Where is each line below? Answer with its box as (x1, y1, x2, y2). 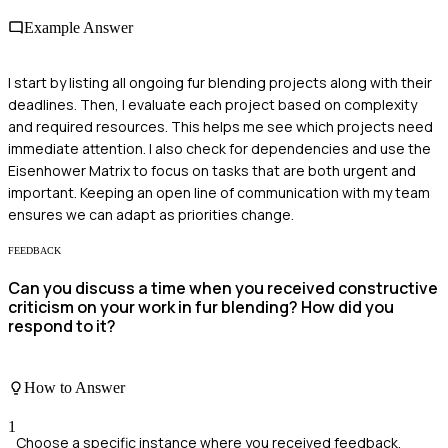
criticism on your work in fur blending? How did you (8, 296, 394, 319)
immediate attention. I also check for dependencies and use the (8, 138, 431, 158)
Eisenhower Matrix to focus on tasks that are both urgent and (8, 160, 416, 180)
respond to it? (8, 315, 116, 338)
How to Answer (24, 378, 125, 396)
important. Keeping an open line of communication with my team (8, 182, 430, 202)
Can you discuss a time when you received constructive (8, 277, 438, 300)
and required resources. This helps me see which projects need (8, 116, 433, 136)
